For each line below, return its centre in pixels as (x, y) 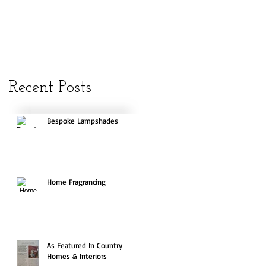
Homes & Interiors (77, 256)
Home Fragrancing (76, 181)
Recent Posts (50, 88)
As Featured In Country (85, 245)
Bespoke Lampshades (83, 120)
